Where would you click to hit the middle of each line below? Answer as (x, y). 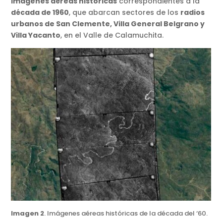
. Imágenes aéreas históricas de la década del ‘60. (126, 213)
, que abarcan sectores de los (125, 12)
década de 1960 (40, 12)
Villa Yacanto (36, 35)
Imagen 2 (28, 213)
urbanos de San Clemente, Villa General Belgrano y (108, 24)
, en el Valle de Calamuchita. (112, 35)
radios (193, 12)
